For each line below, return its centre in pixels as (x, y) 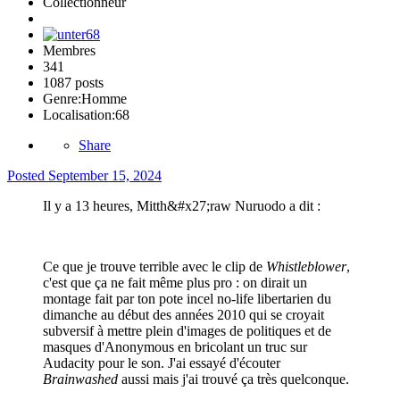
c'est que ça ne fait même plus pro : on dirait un (175, 283)
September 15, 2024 (105, 176)
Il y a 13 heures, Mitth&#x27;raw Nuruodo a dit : (182, 206)
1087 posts (73, 83)
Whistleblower (306, 267)
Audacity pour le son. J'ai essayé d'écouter (162, 363)
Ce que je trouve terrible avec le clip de (154, 267)
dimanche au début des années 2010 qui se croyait (183, 315)
